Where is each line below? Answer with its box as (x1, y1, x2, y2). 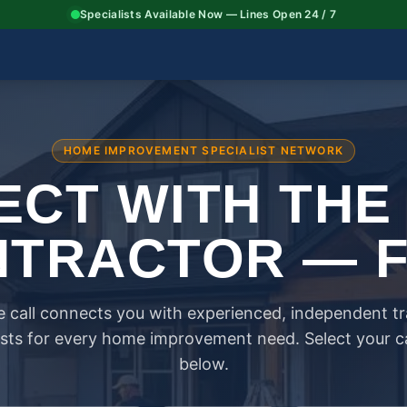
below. (178, 354, 229, 373)
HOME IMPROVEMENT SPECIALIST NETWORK (64, 144, 343, 157)
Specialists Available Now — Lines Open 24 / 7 (79, 7, 337, 21)
